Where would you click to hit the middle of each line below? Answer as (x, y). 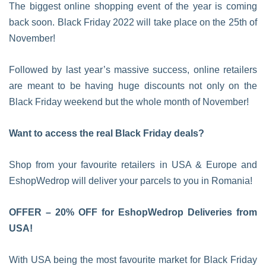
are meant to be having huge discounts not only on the (133, 86)
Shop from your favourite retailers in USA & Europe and (133, 165)
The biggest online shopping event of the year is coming (133, 6)
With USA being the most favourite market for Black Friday (133, 260)
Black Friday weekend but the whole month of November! (129, 102)
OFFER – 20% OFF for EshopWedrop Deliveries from (133, 212)
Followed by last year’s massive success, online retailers (133, 70)
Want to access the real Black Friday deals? (107, 133)
